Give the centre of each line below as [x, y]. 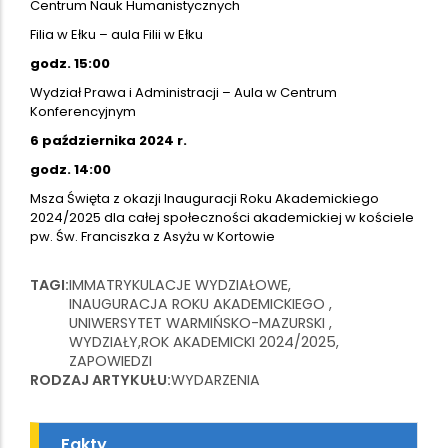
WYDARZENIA [215, 379]
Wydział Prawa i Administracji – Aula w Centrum [183, 92]
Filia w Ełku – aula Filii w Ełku [116, 34]
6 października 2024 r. [108, 140]
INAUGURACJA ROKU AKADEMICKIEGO [199, 303]
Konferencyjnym [83, 111]
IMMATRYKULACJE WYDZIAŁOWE [178, 284]
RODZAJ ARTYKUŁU [98, 379]
